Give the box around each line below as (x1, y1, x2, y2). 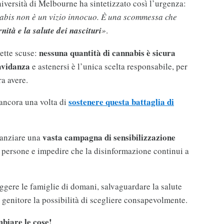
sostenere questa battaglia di (68, 95, 174, 108)
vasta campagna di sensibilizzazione (42, 131, 175, 144)
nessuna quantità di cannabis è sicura (38, 46, 175, 59)
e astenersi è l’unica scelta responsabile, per (29, 60, 187, 72)
